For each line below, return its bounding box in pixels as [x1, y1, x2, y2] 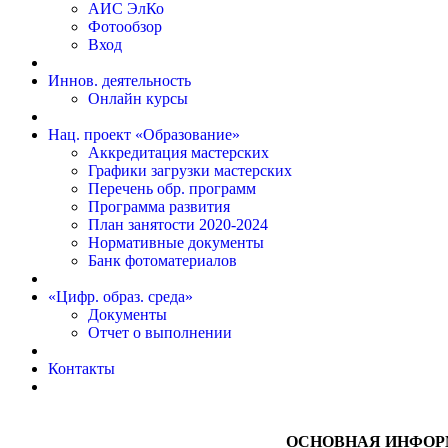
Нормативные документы [88, 234, 264, 251]
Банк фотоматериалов [88, 252, 237, 269]
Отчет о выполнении [88, 324, 232, 341]
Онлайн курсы [88, 90, 188, 107]
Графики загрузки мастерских [88, 162, 292, 179]
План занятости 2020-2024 [88, 216, 268, 233]
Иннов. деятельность [48, 72, 191, 89]
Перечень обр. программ [88, 180, 256, 197]
